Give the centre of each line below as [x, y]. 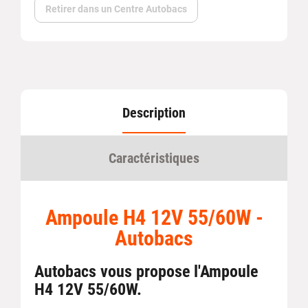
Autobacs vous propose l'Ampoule [146, 271]
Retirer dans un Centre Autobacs [116, 9]
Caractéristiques [154, 158]
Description [154, 112]
